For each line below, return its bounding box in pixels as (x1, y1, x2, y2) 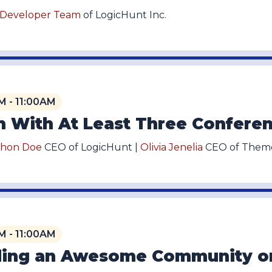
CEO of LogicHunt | (44, 141, 140, 153)
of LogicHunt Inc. (83, 9, 166, 21)
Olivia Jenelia (140, 141, 203, 153)
